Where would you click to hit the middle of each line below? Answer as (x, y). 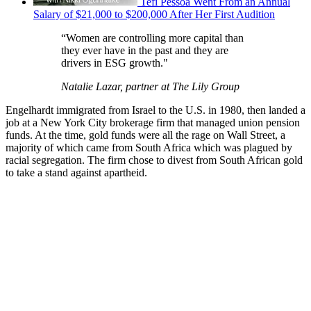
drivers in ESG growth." (115, 63)
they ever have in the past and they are (145, 51)
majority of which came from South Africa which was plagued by (149, 148)
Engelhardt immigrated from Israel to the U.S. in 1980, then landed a (155, 110)
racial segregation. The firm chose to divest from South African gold (154, 160)
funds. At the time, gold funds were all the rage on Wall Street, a (145, 135)
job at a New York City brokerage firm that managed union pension (153, 123)
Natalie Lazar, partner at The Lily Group (150, 87)
